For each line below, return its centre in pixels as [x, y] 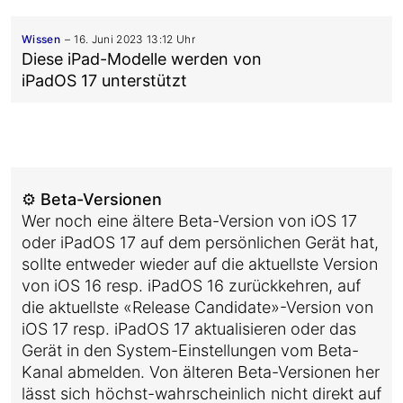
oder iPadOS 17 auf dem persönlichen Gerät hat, [200, 242]
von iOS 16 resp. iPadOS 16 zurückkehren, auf [191, 286]
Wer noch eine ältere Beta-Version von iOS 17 [189, 221]
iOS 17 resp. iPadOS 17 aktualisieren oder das [189, 329]
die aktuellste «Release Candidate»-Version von [197, 307]
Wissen [41, 39]
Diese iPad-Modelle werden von [142, 59]
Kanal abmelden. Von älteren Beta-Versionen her [201, 372]
